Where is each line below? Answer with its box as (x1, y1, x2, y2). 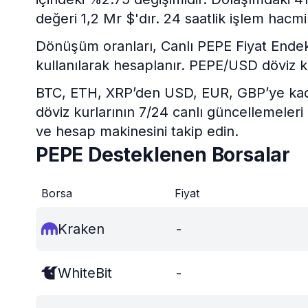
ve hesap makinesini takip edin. (36, 123, 239, 140)
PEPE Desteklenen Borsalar (36, 143, 290, 166)
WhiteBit (58, 265, 112, 281)
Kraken (58, 221, 104, 237)
